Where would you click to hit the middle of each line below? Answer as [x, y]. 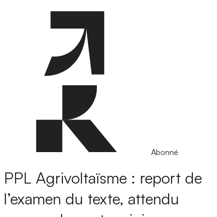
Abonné [165, 152]
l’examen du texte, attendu [92, 199]
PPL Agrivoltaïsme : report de [103, 178]
